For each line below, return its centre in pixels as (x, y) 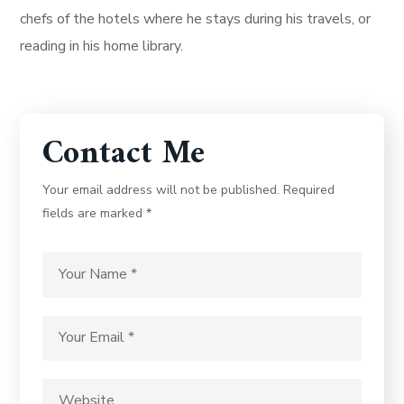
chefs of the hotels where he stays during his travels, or (196, 18)
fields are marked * (97, 213)
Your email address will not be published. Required (189, 189)
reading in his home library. (102, 46)
